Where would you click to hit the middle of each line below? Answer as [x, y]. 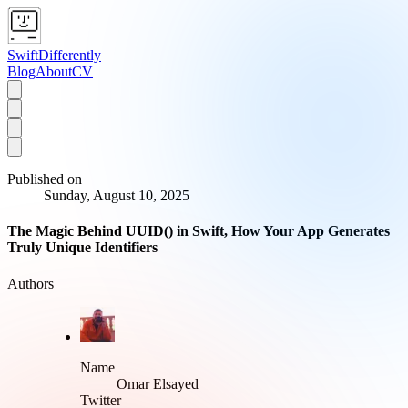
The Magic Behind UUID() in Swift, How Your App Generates [199, 231]
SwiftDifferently [54, 55]
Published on [45, 179]
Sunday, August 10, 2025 [117, 195]
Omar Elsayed [158, 383]
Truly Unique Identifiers [82, 248]
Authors [31, 283]
